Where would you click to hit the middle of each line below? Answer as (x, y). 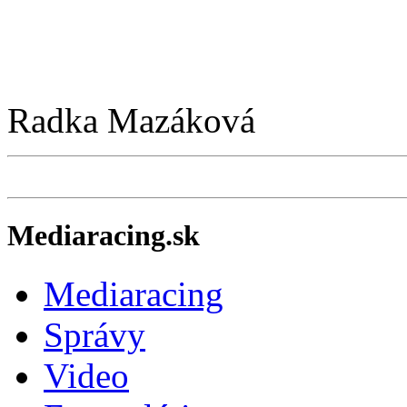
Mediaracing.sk (104, 236)
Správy (94, 334)
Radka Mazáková (131, 121)
